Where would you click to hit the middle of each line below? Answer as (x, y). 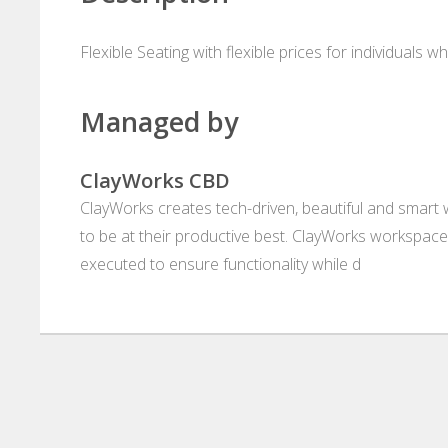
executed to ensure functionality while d (220, 264)
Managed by (159, 122)
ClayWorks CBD (155, 181)
